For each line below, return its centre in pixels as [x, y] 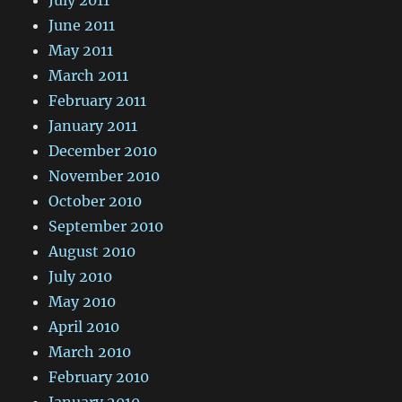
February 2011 [98, 100]
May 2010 [83, 301]
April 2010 [84, 326]
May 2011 [81, 50]
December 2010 [103, 150]
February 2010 [99, 376]
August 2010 [92, 251]
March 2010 [90, 351]
